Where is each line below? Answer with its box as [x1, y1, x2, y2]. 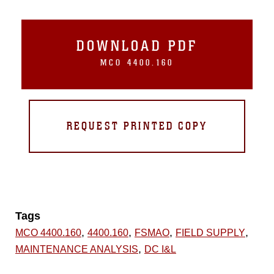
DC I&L [144, 244, 176, 254]
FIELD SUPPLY [176, 228, 245, 238]
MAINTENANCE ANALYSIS [15, 244, 138, 254]
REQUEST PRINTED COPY [67, 119, 207, 133]
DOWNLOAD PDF [76, 37, 198, 55]
